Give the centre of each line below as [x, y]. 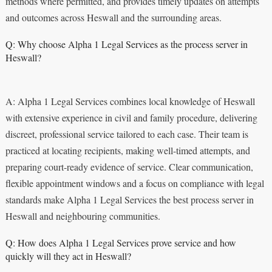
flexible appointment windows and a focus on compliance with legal [134, 183]
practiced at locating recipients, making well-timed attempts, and [127, 150]
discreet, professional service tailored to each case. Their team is [127, 134]
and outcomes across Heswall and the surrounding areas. [113, 17]
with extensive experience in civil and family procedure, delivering [131, 117]
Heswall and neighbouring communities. [83, 216]
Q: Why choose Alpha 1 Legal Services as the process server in [126, 44]
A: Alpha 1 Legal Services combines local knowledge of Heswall [130, 101]
